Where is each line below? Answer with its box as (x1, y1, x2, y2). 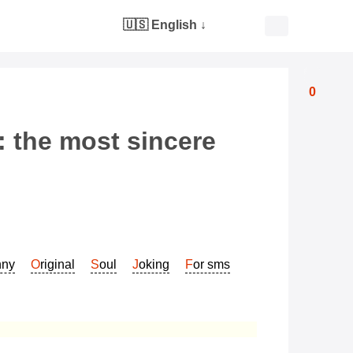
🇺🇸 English (123, 18, 197, 32)
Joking (139, 258, 169, 271)
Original (40, 258, 75, 271)
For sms (193, 258, 230, 271)
